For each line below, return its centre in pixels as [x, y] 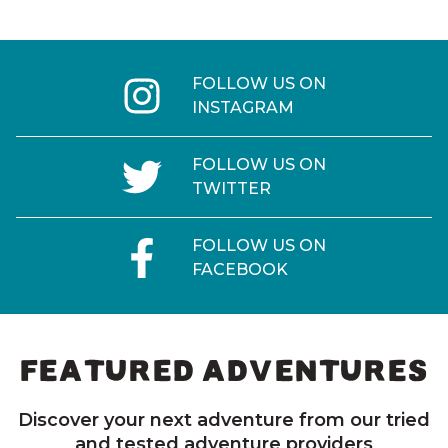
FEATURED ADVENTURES [224, 370]
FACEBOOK [240, 269]
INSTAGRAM [243, 107]
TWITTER [231, 188]
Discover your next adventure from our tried [224, 419]
